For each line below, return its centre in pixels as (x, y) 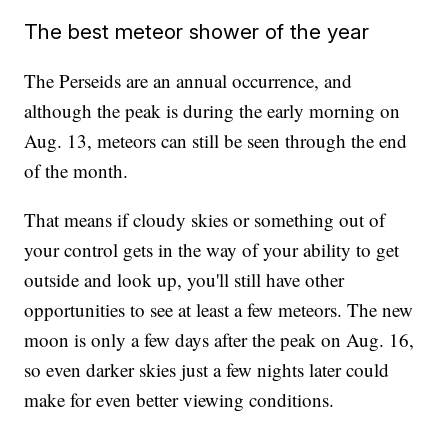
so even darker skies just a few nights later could (207, 370)
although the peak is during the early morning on (212, 111)
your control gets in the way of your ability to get (212, 250)
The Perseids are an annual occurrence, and (188, 81)
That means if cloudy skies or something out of (205, 220)
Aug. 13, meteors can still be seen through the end (216, 141)
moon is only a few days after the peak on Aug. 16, (219, 340)
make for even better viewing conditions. (179, 400)
